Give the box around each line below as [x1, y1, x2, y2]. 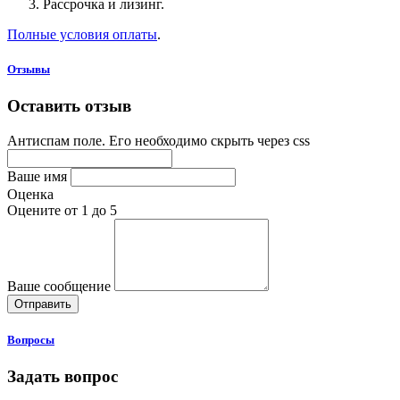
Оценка [7, 186, 54, 202]
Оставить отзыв [7, 96, 131, 115]
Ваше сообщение [7, 278, 111, 294]
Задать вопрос [7, 366, 118, 386]
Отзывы [7, 62, 50, 76]
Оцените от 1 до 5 [7, 202, 117, 218]
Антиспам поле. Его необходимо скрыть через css [7, 132, 310, 148]
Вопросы [7, 332, 54, 346]
